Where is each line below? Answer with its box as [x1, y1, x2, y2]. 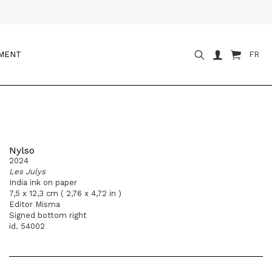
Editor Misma [9, 200, 60, 209]
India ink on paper [9, 178, 77, 187]
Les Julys [9, 167, 46, 176]
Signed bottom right [9, 211, 87, 220]
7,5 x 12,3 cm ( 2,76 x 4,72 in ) [9, 189, 121, 198]
